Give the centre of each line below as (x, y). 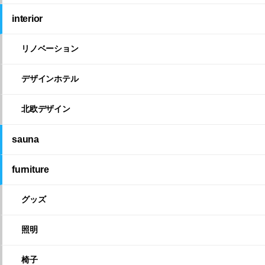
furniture (30, 170)
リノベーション (50, 49)
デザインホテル (50, 79)
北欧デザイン (46, 109)
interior (28, 19)
